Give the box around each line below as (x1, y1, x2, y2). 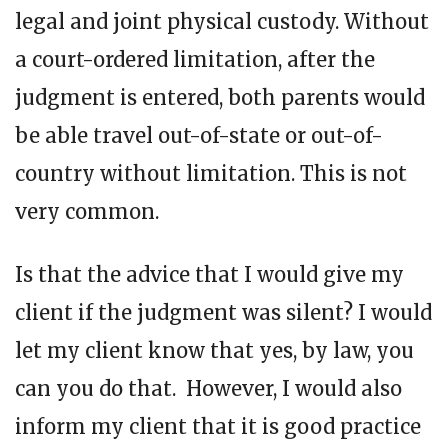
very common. (15, 198, 159, 224)
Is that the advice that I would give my (15, 261, 404, 287)
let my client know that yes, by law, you (15, 337, 414, 363)
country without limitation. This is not (15, 160, 407, 186)
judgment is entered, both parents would (15, 84, 425, 110)
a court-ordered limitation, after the (15, 46, 375, 72)
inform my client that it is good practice (15, 413, 421, 439)
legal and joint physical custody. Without (15, 8, 429, 34)
